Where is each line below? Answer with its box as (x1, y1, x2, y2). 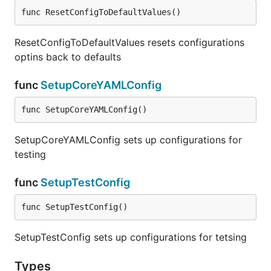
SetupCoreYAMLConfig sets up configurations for (15, 134, 242, 146)
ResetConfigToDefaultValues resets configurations (15, 36, 244, 48)
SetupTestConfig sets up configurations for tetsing (15, 231, 247, 243)
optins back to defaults (15, 51, 121, 63)
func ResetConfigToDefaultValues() (21, 7, 181, 17)
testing (15, 148, 46, 160)
